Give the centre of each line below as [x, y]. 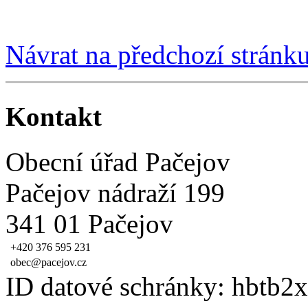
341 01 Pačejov [89, 224]
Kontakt [54, 116]
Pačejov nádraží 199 [115, 193]
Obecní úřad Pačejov [118, 162]
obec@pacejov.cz [48, 263]
